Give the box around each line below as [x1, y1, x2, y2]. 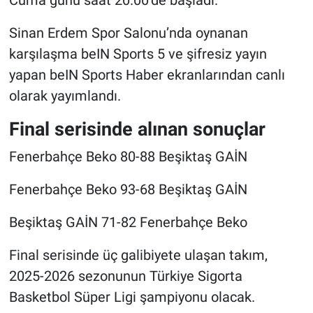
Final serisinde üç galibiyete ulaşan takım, [8, 246, 268, 263]
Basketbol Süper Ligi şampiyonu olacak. [8, 288, 255, 305]
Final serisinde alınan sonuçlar [8, 118, 265, 140]
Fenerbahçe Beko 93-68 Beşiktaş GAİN [8, 180, 247, 198]
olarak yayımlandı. [8, 87, 121, 105]
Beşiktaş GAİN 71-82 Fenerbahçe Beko [8, 213, 247, 231]
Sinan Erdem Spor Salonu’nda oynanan [8, 24, 248, 42]
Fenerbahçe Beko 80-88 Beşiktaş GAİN [8, 147, 247, 165]
